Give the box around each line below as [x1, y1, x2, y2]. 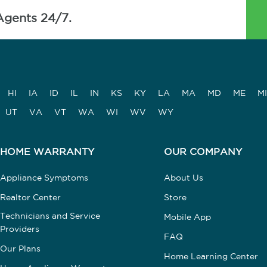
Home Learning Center [163, 253, 258, 260]
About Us [163, 174, 203, 182]
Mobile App [163, 213, 211, 221]
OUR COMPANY [163, 147, 242, 157]
